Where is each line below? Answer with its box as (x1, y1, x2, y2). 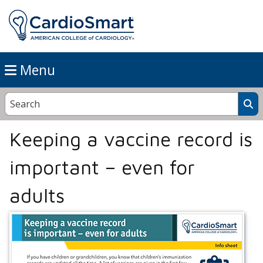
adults (9, 184, 65, 207)
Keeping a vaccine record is (9, 127, 252, 151)
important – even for (9, 156, 195, 179)
